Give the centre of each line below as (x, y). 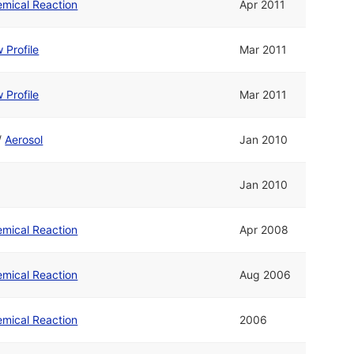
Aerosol (24, 140)
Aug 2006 (265, 275)
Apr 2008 (264, 230)
